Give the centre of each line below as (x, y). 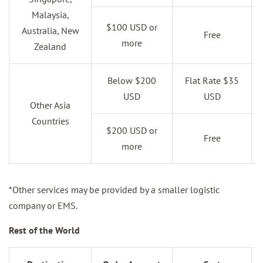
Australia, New (50, 31)
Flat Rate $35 (212, 80)
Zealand (50, 46)
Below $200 (132, 80)
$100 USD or (132, 27)
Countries (50, 121)
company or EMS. (43, 205)
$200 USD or (132, 130)
